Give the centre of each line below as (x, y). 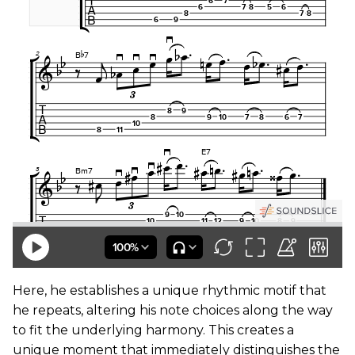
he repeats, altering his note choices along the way (173, 310)
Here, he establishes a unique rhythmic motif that (170, 290)
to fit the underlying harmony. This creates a (153, 330)
